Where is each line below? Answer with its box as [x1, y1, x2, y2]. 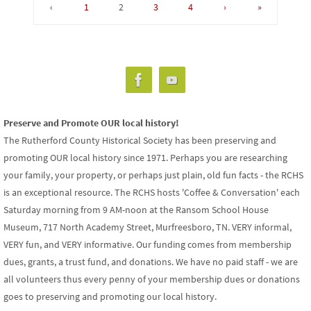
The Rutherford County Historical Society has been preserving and [3, 134, 276, 147]
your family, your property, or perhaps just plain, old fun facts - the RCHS [3, 169, 303, 182]
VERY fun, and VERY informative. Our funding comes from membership [3, 238, 292, 251]
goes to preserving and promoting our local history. [3, 290, 217, 303]
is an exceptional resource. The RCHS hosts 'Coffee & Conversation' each [3, 186, 300, 199]
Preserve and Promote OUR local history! [3, 117, 179, 130]
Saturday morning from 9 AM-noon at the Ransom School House [3, 203, 269, 217]
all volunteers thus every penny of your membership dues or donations [3, 273, 300, 286]
